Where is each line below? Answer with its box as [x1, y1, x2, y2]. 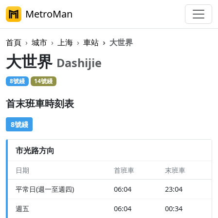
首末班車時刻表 [6, 97, 74, 110]
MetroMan [25, 7, 73, 20]
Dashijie [56, 55, 102, 71]
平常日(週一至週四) [16, 184, 74, 194]
